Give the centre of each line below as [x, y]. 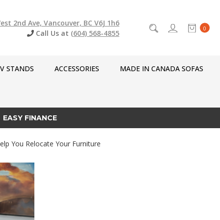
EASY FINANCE [30, 118]
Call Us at [53, 33]
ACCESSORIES [77, 69]
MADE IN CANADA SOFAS [162, 69]
